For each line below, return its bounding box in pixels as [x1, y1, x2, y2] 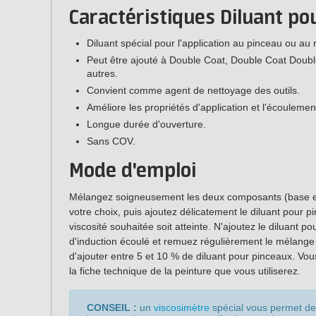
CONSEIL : [87, 302, 137, 314]
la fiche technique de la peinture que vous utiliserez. [69, 265, 300, 276]
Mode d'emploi [69, 159, 196, 183]
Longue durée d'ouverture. [87, 118, 206, 130]
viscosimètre [154, 302, 209, 314]
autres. [87, 67, 118, 79]
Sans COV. [87, 135, 135, 147]
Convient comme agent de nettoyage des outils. [87, 84, 300, 96]
